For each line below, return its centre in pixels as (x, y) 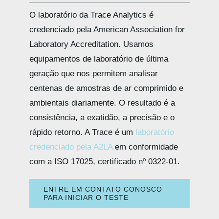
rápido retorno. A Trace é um (82, 132)
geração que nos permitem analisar (94, 73)
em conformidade (145, 147)
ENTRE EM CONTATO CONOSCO (103, 189)
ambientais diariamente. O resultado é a (102, 103)
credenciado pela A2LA (71, 147)
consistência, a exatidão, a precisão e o (102, 117)
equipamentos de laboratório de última (99, 59)
